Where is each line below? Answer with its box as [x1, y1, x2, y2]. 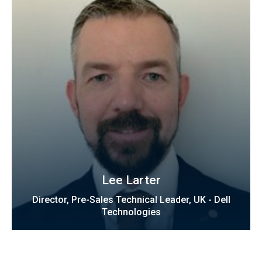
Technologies [101, 206, 161, 218]
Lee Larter [101, 173, 161, 188]
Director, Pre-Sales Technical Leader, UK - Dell [32, 194, 230, 206]
